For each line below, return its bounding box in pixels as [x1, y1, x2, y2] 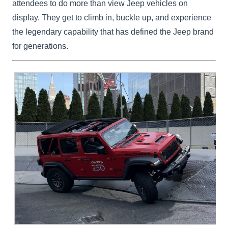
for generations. [12, 41, 69, 50]
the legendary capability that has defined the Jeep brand [12, 27, 214, 36]
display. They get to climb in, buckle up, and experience [12, 13, 212, 22]
